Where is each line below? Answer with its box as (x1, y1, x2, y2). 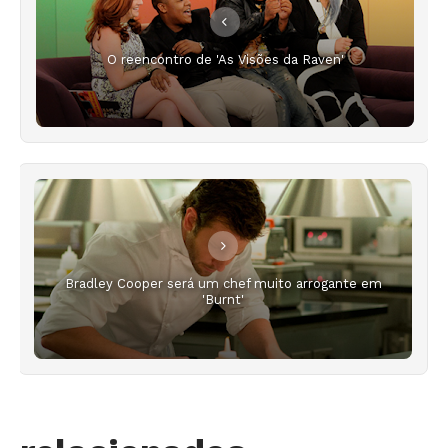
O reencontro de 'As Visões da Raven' (106, 51, 344, 67)
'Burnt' (202, 291, 244, 307)
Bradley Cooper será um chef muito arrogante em (64, 275, 382, 291)
